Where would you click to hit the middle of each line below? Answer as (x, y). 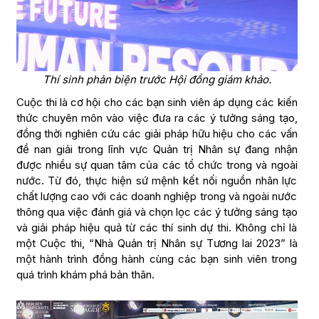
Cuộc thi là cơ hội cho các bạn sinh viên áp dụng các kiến (157, 102)
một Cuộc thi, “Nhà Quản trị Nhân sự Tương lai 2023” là (157, 243)
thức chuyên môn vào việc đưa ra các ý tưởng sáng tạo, (157, 117)
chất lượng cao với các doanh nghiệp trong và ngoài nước (157, 196)
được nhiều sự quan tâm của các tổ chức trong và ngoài (157, 164)
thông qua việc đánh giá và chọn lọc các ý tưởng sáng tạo (157, 211)
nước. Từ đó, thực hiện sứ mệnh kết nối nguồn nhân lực (157, 180)
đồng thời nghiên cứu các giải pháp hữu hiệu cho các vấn (157, 133)
